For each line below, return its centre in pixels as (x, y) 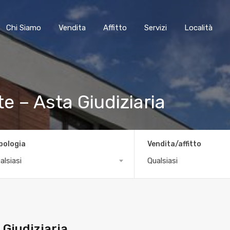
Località (198, 28)
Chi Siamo (24, 28)
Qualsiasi (163, 160)
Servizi (156, 28)
